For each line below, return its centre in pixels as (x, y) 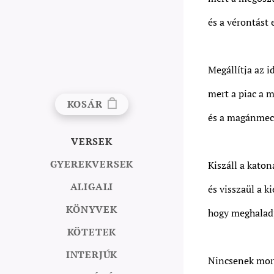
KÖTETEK (92, 231)
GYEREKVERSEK (92, 164)
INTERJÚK (92, 254)
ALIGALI (92, 186)
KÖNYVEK (92, 209)
